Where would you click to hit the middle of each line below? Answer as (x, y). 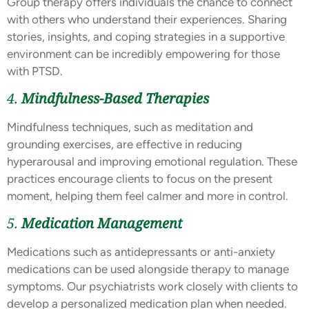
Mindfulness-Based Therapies (115, 98)
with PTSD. (35, 71)
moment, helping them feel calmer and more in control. (148, 196)
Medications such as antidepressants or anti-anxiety (141, 252)
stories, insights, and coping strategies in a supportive (146, 36)
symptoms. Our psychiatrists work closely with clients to (152, 287)
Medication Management (102, 223)
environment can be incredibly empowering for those (143, 53)
